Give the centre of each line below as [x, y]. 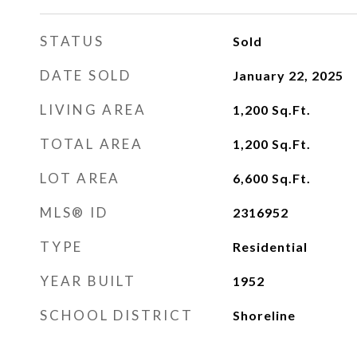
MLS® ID [74, 212]
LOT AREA [80, 178]
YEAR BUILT [88, 281]
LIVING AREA [93, 110]
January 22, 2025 [288, 75]
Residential [270, 247]
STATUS [72, 41]
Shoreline [264, 315]
